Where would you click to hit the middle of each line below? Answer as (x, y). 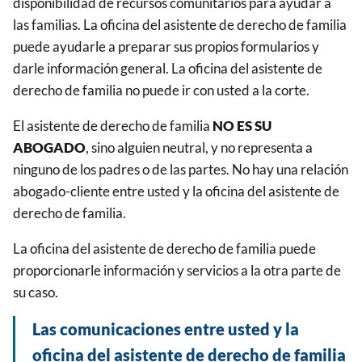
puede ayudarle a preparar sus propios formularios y (166, 46)
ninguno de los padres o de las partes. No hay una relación (181, 169)
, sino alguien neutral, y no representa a (199, 147)
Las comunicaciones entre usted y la (166, 328)
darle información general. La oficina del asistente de (168, 68)
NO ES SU (241, 125)
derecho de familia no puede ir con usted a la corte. (161, 90)
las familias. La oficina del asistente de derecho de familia (180, 24)
